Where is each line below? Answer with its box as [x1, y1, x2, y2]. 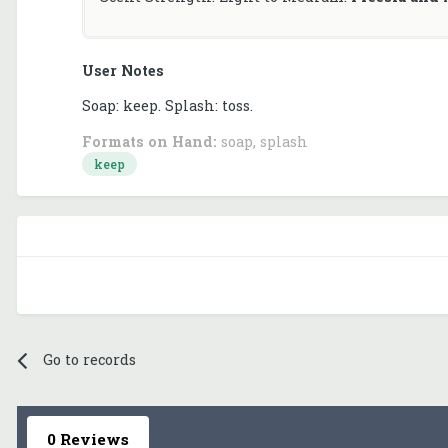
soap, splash [217, 131, 308, 151]
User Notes [82, 61, 164, 81]
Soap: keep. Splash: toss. [82, 96, 253, 116]
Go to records [42, 350, 136, 370]
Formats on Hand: [82, 131, 217, 151]
